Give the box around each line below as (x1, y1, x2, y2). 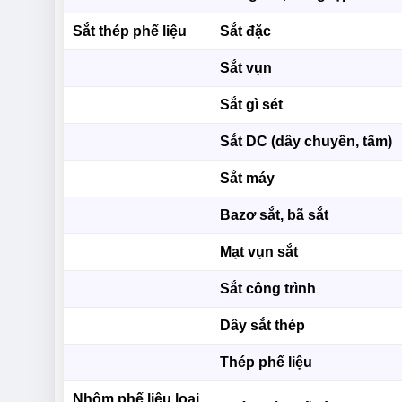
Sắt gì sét (220, 97, 284, 113)
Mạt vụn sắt (220, 244, 299, 260)
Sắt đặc (220, 23, 272, 39)
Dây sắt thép (220, 318, 306, 334)
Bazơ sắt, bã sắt (220, 207, 329, 223)
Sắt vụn (220, 60, 273, 76)
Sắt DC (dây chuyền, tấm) (220, 134, 393, 150)
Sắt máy (220, 170, 275, 187)
